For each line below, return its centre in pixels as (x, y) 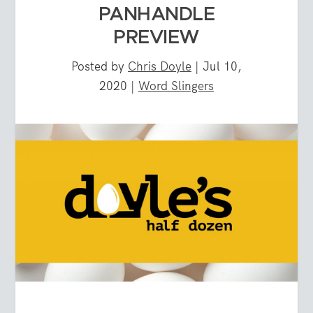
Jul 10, (222, 66)
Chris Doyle (160, 66)
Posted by (100, 66)
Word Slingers (176, 86)
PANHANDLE (156, 14)
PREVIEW (156, 37)
